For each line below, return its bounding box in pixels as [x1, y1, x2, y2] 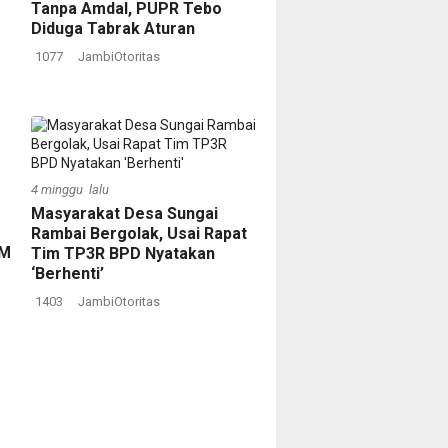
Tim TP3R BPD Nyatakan [31, 244, 215, 263]
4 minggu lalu [31, 182, 109, 197]
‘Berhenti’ [31, 264, 104, 283]
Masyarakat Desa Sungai [31, 204, 218, 223]
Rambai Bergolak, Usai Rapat [31, 224, 247, 243]
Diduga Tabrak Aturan [31, 19, 195, 38]
